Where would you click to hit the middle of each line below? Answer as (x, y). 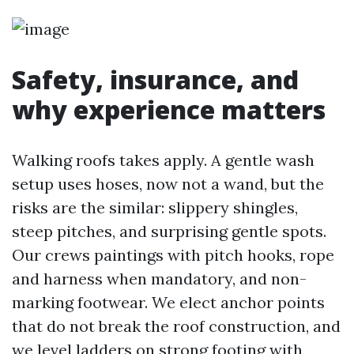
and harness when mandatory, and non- (159, 279)
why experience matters (169, 109)
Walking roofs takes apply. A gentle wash (163, 160)
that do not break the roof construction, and (176, 326)
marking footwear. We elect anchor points (168, 302)
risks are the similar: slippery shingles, (155, 207)
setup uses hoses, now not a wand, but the (168, 184)
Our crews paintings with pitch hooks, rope (173, 255)
